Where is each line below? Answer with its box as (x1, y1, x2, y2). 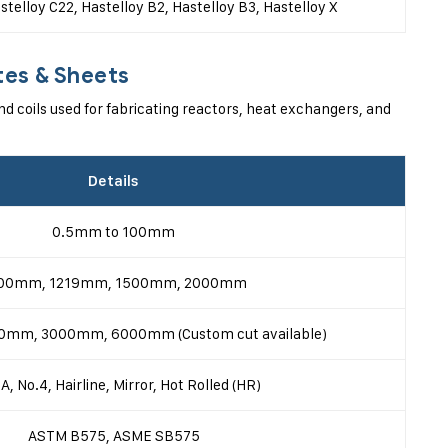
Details (88, 172, 139, 190)
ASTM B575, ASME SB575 (27, 426, 200, 445)
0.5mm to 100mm (52, 222, 175, 241)
